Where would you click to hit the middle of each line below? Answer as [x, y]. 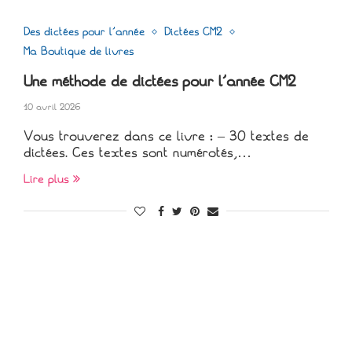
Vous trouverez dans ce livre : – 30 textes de [166, 136]
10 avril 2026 [52, 107]
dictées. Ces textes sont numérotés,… [137, 152]
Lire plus [46, 179]
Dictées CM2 [193, 31]
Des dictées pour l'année [84, 31]
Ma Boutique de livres [78, 51]
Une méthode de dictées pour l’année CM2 [159, 81]
